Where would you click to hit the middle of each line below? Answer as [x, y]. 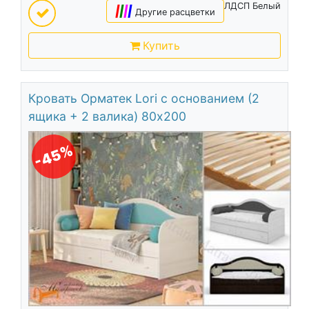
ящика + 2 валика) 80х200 [107, 116]
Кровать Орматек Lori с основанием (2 [143, 98]
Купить [161, 45]
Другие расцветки [176, 12]
